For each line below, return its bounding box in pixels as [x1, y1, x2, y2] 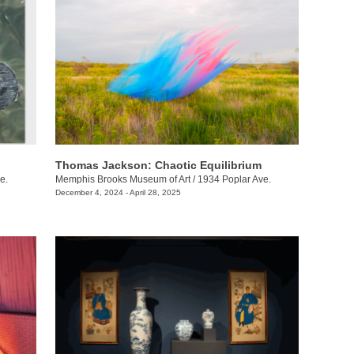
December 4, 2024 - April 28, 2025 [55, 188, 181, 198]
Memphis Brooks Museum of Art [55, 174, 190, 186]
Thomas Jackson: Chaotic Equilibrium [55, 159, 262, 172]
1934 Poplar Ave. [197, 174, 271, 186]
